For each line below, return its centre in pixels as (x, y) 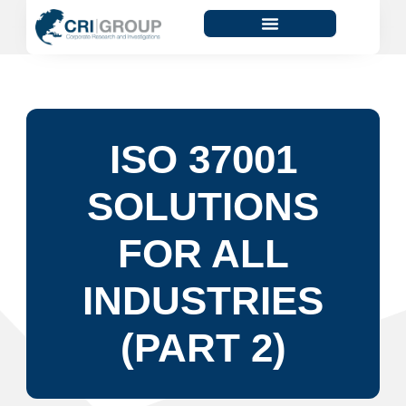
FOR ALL (203, 254)
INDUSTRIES (203, 301)
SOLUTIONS (203, 207)
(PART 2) (203, 348)
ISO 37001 (203, 159)
